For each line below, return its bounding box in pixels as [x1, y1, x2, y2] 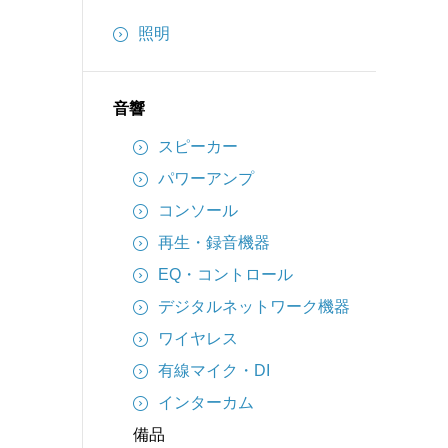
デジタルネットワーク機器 [158, 298, 350, 315]
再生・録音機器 [158, 234, 270, 251]
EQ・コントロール [158, 266, 293, 283]
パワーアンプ [158, 170, 254, 187]
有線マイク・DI [158, 362, 270, 379]
